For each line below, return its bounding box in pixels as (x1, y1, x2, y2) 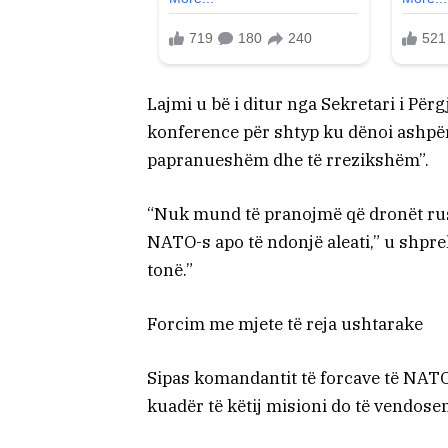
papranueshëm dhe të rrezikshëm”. (147, 148, 429, 171)
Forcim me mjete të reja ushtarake (147, 313, 423, 336)
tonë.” (147, 259, 193, 282)
